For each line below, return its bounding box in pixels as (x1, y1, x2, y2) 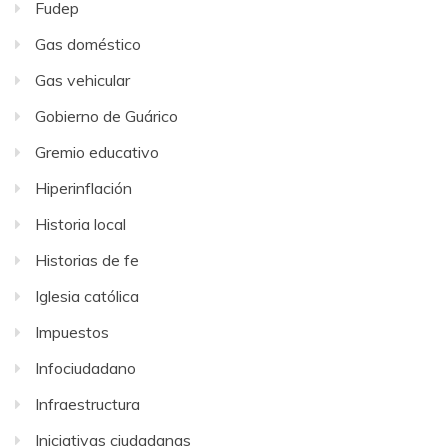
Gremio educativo (35, 142, 159, 163)
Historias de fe (35, 250, 139, 271)
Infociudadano (35, 358, 136, 379)
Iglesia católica (35, 286, 139, 307)
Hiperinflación (35, 178, 132, 199)
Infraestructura (35, 394, 140, 415)
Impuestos (35, 322, 109, 343)
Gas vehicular (35, 70, 130, 91)
